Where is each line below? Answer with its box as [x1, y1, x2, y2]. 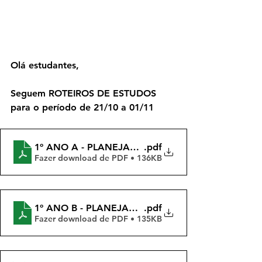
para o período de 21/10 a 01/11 [11, 102, 154, 113]
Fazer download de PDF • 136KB [35, 152, 162, 163]
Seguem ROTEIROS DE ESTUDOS [11, 88, 159, 99]
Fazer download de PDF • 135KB [35, 213, 162, 224]
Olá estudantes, [11, 60, 79, 71]
